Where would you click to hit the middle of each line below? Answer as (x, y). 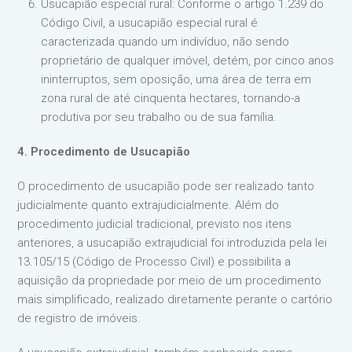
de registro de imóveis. (79, 318)
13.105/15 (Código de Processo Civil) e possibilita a (154, 261)
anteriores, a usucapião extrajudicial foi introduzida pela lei (172, 242)
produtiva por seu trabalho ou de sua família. (159, 117)
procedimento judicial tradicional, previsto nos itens (155, 224)
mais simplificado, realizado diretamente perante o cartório (175, 299)
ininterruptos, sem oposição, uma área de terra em (176, 79)
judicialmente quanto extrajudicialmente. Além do (148, 205)
